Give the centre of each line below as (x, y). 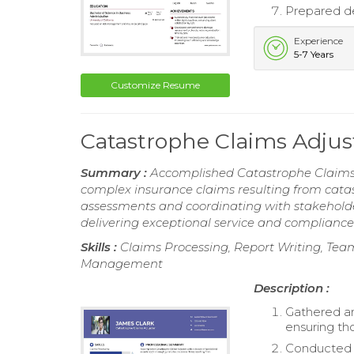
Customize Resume (156, 85)
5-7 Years (314, 54)
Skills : (100, 247)
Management (122, 264)
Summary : (115, 173)
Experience (319, 40)
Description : (292, 288)
